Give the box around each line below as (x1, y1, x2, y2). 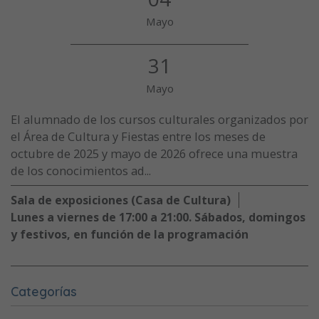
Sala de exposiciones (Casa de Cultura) (11, 192, 231, 209)
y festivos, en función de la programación (11, 226, 249, 243)
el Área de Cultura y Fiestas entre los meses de (11, 128, 266, 145)
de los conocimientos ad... (11, 162, 151, 179)
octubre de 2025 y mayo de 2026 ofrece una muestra (11, 145, 298, 162)
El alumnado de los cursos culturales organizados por (11, 111, 308, 128)
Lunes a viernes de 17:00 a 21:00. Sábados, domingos (11, 209, 305, 226)
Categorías (11, 283, 77, 300)
